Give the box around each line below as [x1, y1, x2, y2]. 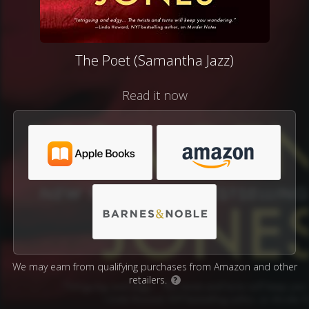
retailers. [128, 273, 170, 286]
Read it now [121, 87, 188, 103]
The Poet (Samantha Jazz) [75, 51, 234, 70]
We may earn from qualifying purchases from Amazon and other [12, 260, 297, 273]
